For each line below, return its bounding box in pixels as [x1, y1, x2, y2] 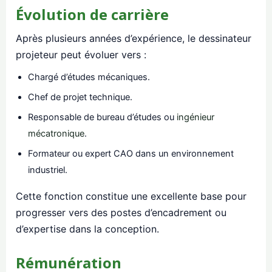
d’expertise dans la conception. [16, 223, 159, 236]
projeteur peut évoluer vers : [16, 49, 146, 61]
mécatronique [28, 128, 84, 140]
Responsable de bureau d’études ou [28, 112, 177, 123]
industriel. [28, 165, 67, 176]
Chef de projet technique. [28, 92, 132, 103]
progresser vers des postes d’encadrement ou [16, 206, 226, 219]
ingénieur [177, 112, 214, 123]
